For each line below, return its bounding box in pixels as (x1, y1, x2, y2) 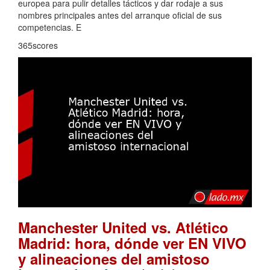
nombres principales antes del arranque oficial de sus (18, 8, 222, 21)
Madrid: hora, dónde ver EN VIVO (18, 233, 246, 254)
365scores (18, 39, 58, 51)
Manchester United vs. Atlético (18, 217, 228, 238)
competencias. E (18, 20, 81, 33)
